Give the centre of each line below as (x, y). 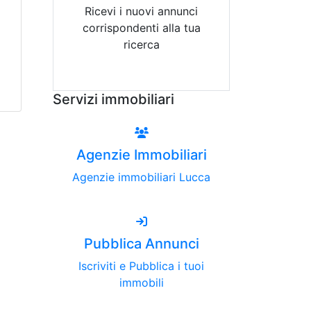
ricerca (141, 44)
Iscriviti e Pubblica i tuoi (141, 266)
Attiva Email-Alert (141, 77)
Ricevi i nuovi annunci (141, 11)
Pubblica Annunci (141, 244)
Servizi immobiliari (114, 99)
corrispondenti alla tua (141, 28)
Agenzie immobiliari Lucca (141, 177)
